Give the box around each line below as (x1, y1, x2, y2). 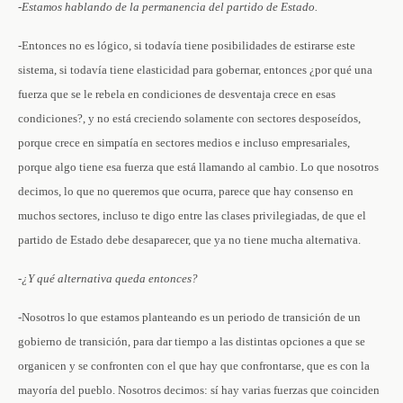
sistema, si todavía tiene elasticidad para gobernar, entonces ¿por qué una (18, 63, 372, 76)
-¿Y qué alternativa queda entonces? (18, 272, 198, 285)
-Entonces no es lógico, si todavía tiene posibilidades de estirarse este (18, 39, 355, 52)
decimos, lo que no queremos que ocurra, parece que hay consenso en (18, 184, 354, 198)
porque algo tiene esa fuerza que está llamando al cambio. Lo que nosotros (18, 160, 379, 174)
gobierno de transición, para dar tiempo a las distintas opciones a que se (18, 335, 365, 348)
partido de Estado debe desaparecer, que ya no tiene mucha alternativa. (18, 233, 361, 246)
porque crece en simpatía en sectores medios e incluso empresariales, (18, 136, 350, 149)
